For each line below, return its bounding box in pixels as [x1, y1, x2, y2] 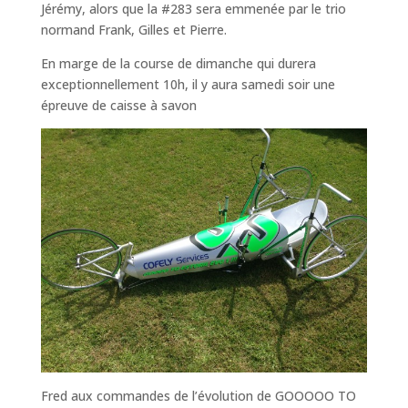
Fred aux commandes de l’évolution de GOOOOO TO [40, 387, 356, 405]
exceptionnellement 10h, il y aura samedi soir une [40, 75, 335, 93]
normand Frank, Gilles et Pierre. [40, 20, 227, 38]
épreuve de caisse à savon [40, 96, 197, 114]
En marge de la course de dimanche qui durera [40, 54, 316, 72]
